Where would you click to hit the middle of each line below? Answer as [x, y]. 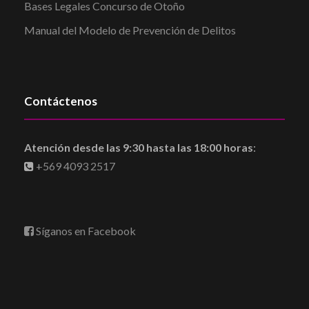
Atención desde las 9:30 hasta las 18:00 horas [139, 147]
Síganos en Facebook [85, 230]
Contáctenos [61, 101]
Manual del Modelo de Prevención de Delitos [130, 30]
